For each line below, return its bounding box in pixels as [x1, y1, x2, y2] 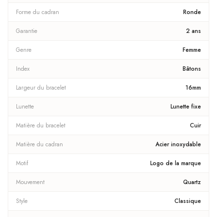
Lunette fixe [170, 102, 201, 111]
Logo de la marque [150, 159, 201, 168]
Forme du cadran [16, 8, 59, 16]
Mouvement [16, 178, 45, 186]
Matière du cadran [16, 140, 63, 149]
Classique [174, 197, 201, 205]
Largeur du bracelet [16, 83, 66, 92]
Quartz [183, 178, 201, 186]
